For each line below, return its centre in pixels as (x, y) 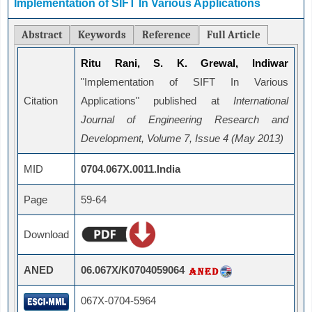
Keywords (102, 35)
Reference (166, 35)
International (261, 101)
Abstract (42, 35)
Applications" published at (157, 101)
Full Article (234, 35)
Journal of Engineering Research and (185, 120)
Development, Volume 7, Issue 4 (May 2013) (182, 139)
